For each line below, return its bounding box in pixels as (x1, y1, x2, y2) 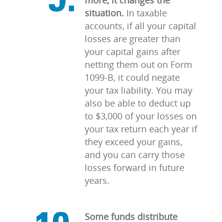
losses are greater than (85, 33, 180, 45)
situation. (85, 7, 124, 19)
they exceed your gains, (85, 136, 182, 148)
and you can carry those (85, 149, 185, 161)
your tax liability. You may (85, 84, 192, 96)
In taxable (124, 7, 167, 19)
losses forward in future (85, 162, 184, 173)
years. (85, 174, 110, 186)
